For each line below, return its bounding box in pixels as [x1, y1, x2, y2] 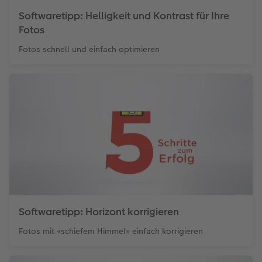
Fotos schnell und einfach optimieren [19, 43, 160, 55]
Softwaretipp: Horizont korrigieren [19, 204, 179, 219]
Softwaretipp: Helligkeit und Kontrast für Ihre [19, 8, 229, 23]
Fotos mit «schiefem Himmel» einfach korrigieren [19, 225, 203, 237]
